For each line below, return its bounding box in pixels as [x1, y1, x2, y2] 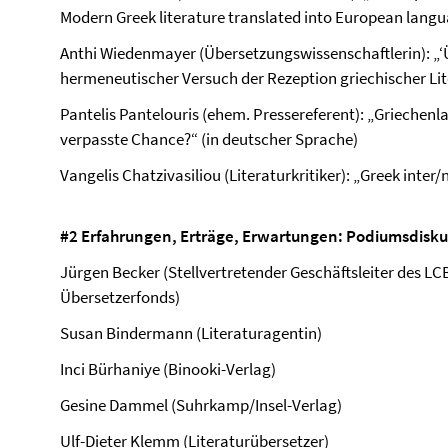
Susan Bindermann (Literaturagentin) [60, 322, 322, 344]
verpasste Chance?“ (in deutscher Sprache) [60, 128, 358, 150]
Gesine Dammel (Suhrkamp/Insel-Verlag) [60, 394, 342, 416]
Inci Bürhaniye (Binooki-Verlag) [60, 358, 276, 380]
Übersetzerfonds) [60, 286, 180, 308]
